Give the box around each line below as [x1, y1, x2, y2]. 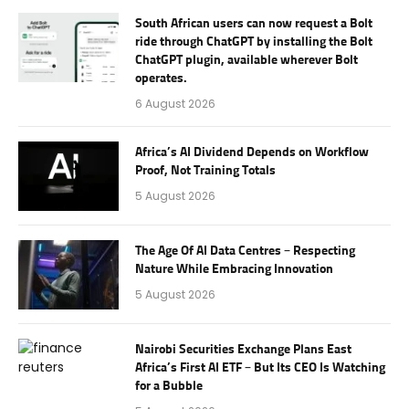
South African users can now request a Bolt [135, 16, 372, 30]
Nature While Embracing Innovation [135, 262, 333, 276]
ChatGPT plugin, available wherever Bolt [135, 53, 358, 67]
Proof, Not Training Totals [135, 163, 276, 177]
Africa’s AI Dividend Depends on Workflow [135, 145, 369, 159]
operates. [135, 71, 187, 85]
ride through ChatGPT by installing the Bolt [135, 35, 372, 48]
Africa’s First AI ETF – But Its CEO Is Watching [135, 361, 385, 374]
